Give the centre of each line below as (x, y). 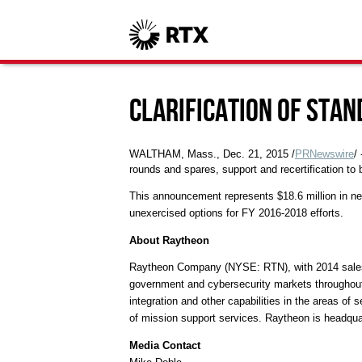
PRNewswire (324, 154)
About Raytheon (169, 240)
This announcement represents (203, 196)
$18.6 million (307, 196)
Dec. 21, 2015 (256, 154)
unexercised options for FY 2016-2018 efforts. (236, 213)
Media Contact (165, 346)
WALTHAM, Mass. (173, 154)
